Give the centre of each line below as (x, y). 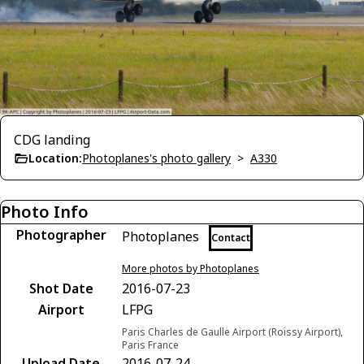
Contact (231, 237)
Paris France (150, 344)
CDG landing (52, 139)
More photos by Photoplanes (191, 268)
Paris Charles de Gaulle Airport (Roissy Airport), (232, 331)
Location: (55, 158)
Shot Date (61, 288)
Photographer (61, 234)
